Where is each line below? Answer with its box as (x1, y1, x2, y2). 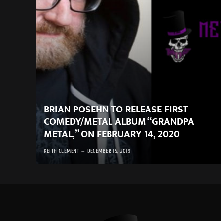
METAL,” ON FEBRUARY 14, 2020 (44, 125, 180, 143)
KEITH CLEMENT (44, 147, 80, 154)
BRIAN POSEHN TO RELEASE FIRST (44, 101, 188, 118)
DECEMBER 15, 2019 (87, 147, 131, 154)
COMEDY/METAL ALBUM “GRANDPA (44, 113, 195, 130)
